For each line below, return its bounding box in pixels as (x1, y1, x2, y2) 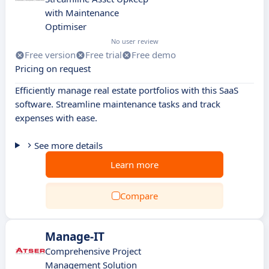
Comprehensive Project (45, 245, 141, 257)
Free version (25, 49, 76, 61)
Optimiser (45, 20, 86, 32)
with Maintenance (45, 7, 119, 19)
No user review (111, 37, 159, 46)
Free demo (131, 49, 176, 61)
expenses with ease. (15, 112, 97, 124)
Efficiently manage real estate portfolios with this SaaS (15, 84, 238, 96)
